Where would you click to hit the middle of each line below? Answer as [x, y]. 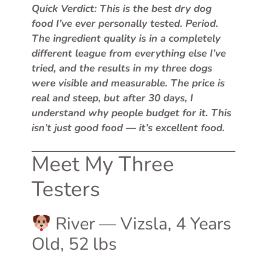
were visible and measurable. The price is [128, 83]
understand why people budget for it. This [131, 113]
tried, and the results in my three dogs [122, 68]
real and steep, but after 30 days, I [112, 98]
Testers [66, 189]
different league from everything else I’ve [129, 53]
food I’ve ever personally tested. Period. [125, 24]
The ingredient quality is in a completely [126, 38]
